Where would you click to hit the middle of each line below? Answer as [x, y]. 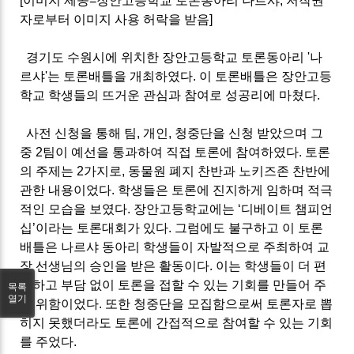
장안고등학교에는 [186, 209]
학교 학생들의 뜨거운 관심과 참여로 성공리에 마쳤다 [169, 95]
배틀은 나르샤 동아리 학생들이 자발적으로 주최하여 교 [175, 247]
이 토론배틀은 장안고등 [266, 76]
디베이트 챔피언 [287, 209]
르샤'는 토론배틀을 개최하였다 [107, 76]
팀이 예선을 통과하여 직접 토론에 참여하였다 [171, 152]
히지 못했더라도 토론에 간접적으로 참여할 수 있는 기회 [177, 322]
